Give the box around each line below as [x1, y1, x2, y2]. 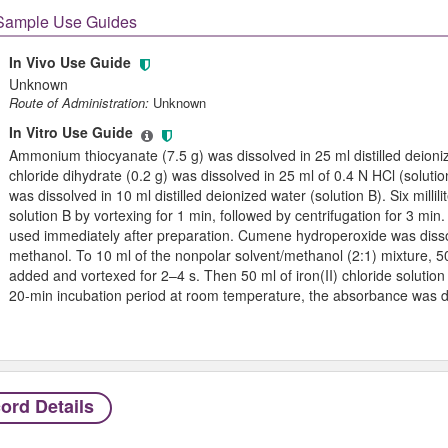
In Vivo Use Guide [8, 52, 135, 73]
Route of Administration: [8, 93, 149, 113]
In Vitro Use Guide [8, 122, 137, 143]
